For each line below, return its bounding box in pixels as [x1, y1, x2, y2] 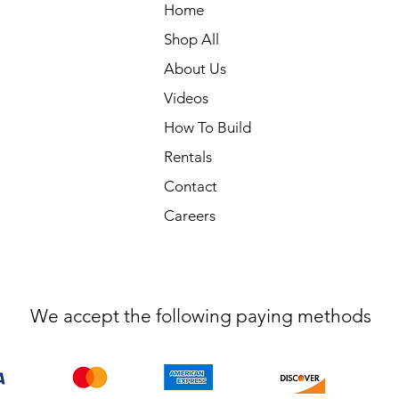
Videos [163, 89, 208, 107]
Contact [163, 177, 217, 195]
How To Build [163, 118, 251, 136]
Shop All [163, 30, 219, 48]
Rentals [163, 148, 212, 166]
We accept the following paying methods [29, 305, 371, 327]
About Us [163, 60, 226, 77]
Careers [163, 207, 216, 224]
